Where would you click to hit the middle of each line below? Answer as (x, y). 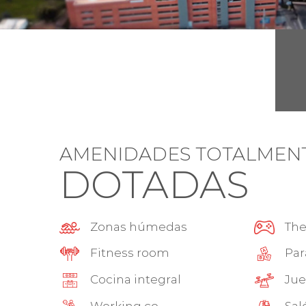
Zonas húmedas (139, 226)
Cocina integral (136, 279)
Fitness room (130, 252)
